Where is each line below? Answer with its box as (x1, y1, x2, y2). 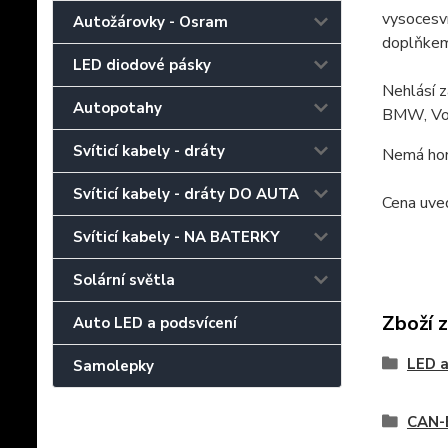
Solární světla (73, 269, 175, 290)
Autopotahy (73, 97, 162, 118)
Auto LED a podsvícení (73, 312, 237, 333)
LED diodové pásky (73, 54, 211, 75)
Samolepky (73, 355, 154, 376)
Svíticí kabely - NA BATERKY (73, 226, 280, 247)
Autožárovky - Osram (73, 11, 228, 32)
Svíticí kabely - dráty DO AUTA (73, 183, 299, 204)
